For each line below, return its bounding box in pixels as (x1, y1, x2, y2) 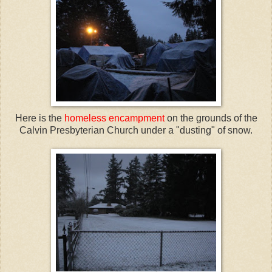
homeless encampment (64, 112, 165, 123)
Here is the (15, 112, 64, 123)
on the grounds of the (164, 112, 257, 123)
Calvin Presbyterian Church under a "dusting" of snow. (19, 124, 253, 135)
